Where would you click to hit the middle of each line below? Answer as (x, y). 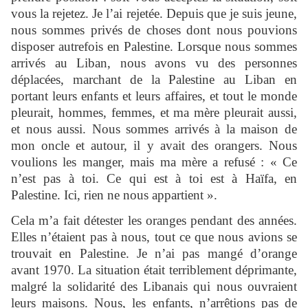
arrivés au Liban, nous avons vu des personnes (154, 63)
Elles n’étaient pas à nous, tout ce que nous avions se (154, 237)
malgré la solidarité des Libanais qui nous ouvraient (154, 287)
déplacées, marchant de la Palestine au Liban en (154, 80)
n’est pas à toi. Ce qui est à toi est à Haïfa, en (154, 179)
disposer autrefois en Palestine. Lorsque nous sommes (154, 47)
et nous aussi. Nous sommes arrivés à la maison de (154, 129)
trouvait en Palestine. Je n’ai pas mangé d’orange (154, 254)
